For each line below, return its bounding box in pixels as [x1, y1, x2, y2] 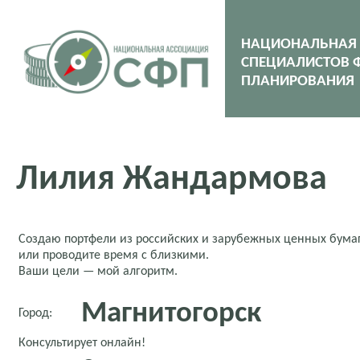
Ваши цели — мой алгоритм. [18, 264, 178, 278]
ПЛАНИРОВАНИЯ [241, 74, 354, 89]
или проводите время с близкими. [18, 248, 209, 262]
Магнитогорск [81, 298, 261, 329]
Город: [18, 306, 52, 320]
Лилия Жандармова [16, 162, 327, 198]
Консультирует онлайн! [18, 336, 145, 350]
